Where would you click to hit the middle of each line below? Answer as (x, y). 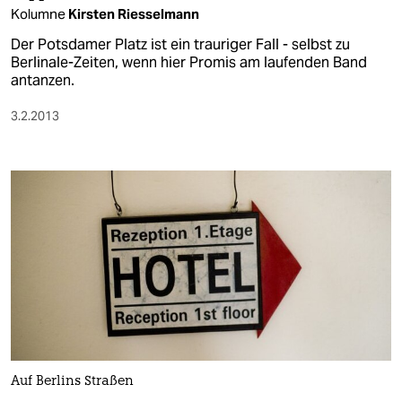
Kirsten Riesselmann (134, 14)
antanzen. (43, 80)
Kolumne (39, 14)
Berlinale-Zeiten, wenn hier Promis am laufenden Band (189, 62)
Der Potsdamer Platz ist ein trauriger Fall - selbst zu (180, 44)
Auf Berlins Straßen (72, 382)
